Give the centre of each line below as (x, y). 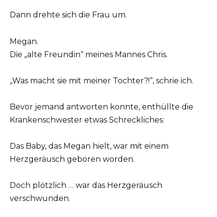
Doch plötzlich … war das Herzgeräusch (86, 186)
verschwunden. (40, 199)
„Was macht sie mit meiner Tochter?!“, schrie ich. (101, 80)
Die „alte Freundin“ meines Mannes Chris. (89, 54)
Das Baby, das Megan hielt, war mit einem (89, 146)
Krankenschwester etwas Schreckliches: (87, 120)
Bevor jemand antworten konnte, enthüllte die (101, 107)
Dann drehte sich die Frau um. (68, 15)
